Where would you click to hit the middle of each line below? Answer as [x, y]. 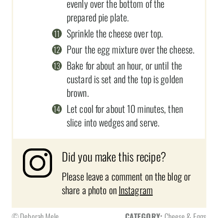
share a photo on [90, 190]
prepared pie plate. [98, 17]
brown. [78, 92]
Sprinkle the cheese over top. [115, 33]
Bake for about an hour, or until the [124, 65]
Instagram [136, 190]
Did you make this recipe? [114, 156]
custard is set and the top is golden [125, 79]
